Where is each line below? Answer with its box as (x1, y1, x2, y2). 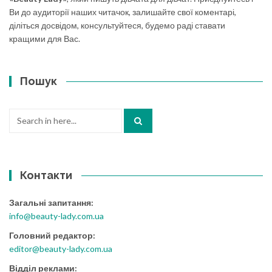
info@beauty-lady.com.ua (9, 210, 104, 221)
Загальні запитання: (9, 197, 93, 208)
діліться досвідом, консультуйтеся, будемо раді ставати (9, 19, 225, 30)
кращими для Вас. (9, 33, 80, 44)
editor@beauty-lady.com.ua (9, 243, 112, 254)
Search (8, 109, 35, 120)
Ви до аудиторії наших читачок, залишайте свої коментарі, (9, 6, 236, 17)
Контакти (20, 168, 73, 182)
